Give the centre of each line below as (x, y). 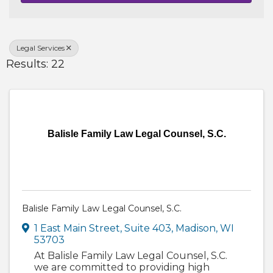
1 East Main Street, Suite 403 (103, 229)
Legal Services (41, 48)
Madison (196, 229)
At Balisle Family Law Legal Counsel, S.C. (131, 256)
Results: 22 (35, 64)
